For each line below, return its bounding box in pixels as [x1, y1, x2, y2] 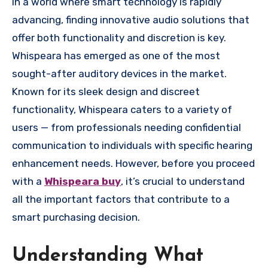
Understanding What [12, 246, 203, 266]
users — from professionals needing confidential [12, 121, 241, 134]
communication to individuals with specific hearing [12, 139, 252, 152]
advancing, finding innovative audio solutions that [12, 14, 249, 26]
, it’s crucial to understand [121, 175, 245, 188]
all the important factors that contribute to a [12, 193, 230, 206]
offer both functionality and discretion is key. [12, 32, 226, 44]
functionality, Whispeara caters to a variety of [12, 103, 232, 116]
